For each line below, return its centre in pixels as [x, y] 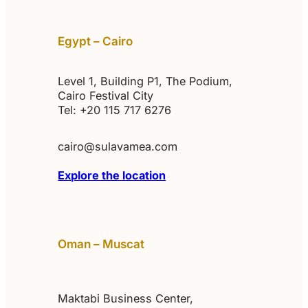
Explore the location [112, 176]
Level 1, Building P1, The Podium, [145, 81]
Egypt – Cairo [96, 41]
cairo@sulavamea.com [118, 147]
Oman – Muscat [101, 244]
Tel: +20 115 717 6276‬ [115, 110]
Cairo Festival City [106, 95]
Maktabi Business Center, [126, 298]
